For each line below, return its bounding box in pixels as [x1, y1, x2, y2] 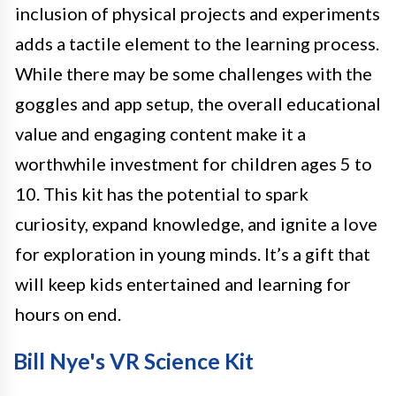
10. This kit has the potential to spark [15, 182, 308, 204]
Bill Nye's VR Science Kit [13, 346, 254, 374]
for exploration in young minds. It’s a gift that [15, 242, 370, 264]
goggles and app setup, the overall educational [15, 92, 381, 114]
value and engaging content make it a [15, 122, 306, 144]
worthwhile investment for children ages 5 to [15, 152, 372, 174]
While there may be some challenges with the [15, 62, 372, 84]
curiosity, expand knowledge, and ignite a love [15, 212, 377, 234]
